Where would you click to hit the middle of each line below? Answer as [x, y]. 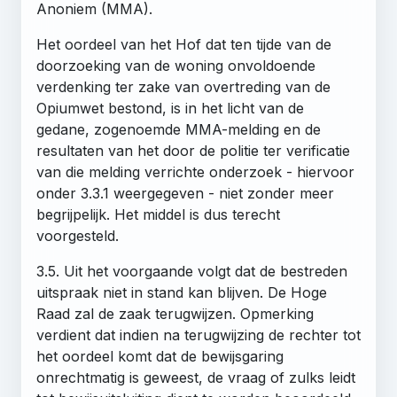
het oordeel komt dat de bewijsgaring [160, 356]
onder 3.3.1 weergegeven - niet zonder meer [185, 193]
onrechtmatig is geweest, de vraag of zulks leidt [196, 377]
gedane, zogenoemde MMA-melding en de [179, 129]
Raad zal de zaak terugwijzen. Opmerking [175, 313]
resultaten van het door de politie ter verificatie [193, 150]
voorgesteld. [78, 235]
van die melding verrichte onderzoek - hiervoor [195, 171]
